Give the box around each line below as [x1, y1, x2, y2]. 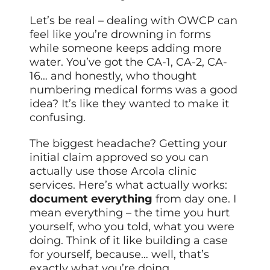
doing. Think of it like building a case [30, 234, 228, 248]
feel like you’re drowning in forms [30, 28, 212, 42]
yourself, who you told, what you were [30, 220, 235, 234]
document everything [30, 192, 153, 206]
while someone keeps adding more [30, 42, 222, 55]
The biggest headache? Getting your [30, 137, 228, 151]
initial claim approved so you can [30, 151, 209, 165]
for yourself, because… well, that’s [30, 248, 210, 262]
